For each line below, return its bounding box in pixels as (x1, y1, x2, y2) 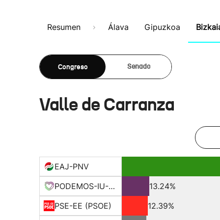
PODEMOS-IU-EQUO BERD (109, 181, 115, 191)
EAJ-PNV (55, 162, 89, 171)
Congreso (57, 62, 88, 71)
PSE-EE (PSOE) (55, 201, 111, 211)
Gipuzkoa (144, 22, 180, 32)
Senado (127, 63, 150, 70)
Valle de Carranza (39, 93, 174, 115)
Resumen (47, 22, 81, 32)
